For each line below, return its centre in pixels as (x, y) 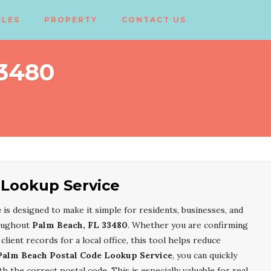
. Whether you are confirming (188, 225)
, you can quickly (205, 255)
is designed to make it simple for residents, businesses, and (122, 210)
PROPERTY (71, 20)
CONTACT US (154, 20)
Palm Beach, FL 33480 (80, 225)
